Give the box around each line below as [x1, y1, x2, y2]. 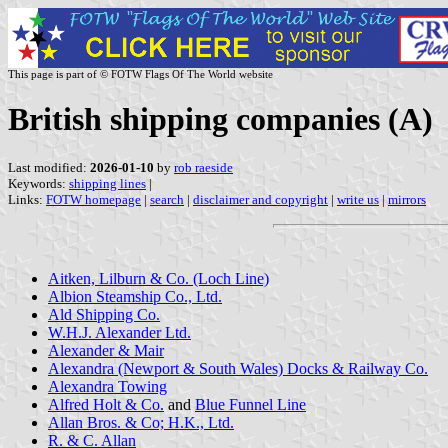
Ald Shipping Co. [48, 305, 160, 323]
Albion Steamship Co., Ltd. [48, 287, 222, 305]
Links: [8, 191, 46, 207]
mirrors [388, 191, 426, 207]
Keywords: [8, 175, 69, 191]
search [150, 191, 184, 207]
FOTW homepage [46, 191, 141, 207]
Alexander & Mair [48, 341, 164, 359]
